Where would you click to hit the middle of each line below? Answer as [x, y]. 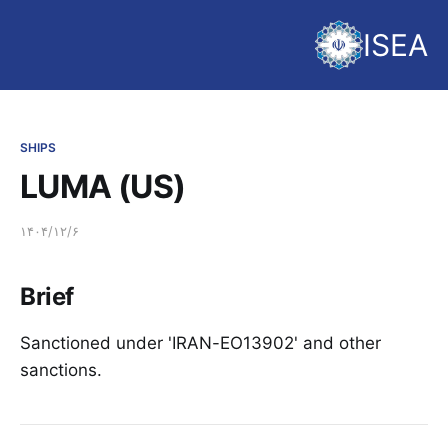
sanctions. [61, 369]
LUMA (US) [103, 186]
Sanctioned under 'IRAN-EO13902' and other [200, 342]
